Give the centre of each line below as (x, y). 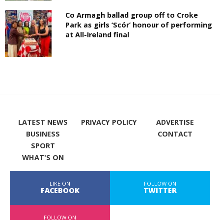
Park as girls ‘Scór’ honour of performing (139, 25)
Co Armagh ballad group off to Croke (132, 15)
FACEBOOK (60, 191)
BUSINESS (43, 134)
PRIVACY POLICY (109, 122)
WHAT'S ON (43, 158)
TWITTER (160, 191)
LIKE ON (60, 184)
